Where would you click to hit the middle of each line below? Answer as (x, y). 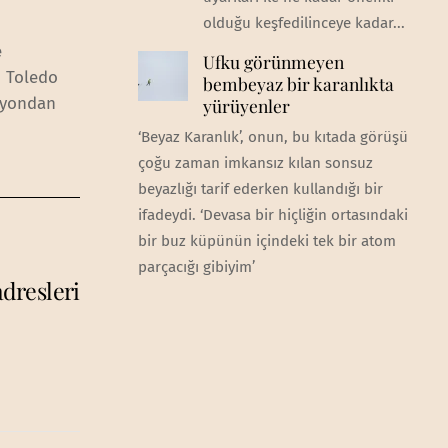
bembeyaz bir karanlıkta (298, 84)
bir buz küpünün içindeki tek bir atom (266, 241)
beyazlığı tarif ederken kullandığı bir (260, 189)
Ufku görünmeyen (273, 62)
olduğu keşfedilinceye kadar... (303, 23)
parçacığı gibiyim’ (196, 267)
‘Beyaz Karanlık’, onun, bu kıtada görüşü (272, 137)
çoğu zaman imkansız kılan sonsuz (255, 163)
